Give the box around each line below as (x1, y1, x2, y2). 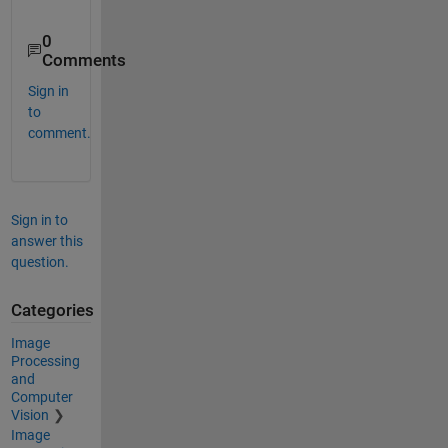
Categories (10, 301, 94, 321)
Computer (10, 388, 73, 405)
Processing (10, 352, 80, 369)
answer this (10, 233, 83, 250)
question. (10, 254, 69, 271)
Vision (10, 406, 49, 423)
